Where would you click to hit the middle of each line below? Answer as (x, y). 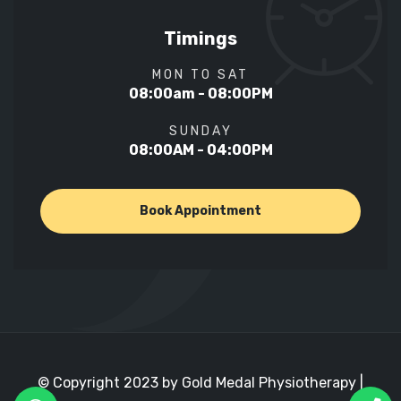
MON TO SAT (200, 75)
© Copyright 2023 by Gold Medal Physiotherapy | (200, 383)
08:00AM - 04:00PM (200, 150)
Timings (200, 39)
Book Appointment (200, 211)
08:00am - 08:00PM (200, 94)
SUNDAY (200, 132)
